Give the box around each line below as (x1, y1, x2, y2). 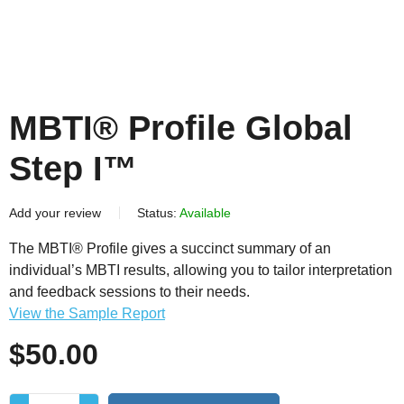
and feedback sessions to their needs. (9, 284, 250, 300)
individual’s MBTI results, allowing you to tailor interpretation (9, 262, 392, 279)
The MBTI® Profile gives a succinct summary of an (9, 241, 331, 257)
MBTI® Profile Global (9, 109, 353, 148)
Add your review (9, 206, 101, 221)
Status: (137, 206, 177, 221)
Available (179, 206, 231, 221)
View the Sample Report (9, 306, 165, 322)
